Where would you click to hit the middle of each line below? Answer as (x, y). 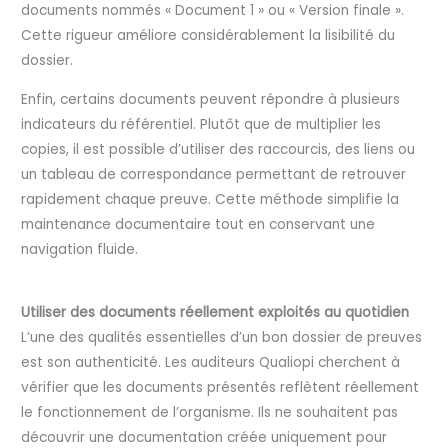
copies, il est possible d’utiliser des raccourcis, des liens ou (218, 149)
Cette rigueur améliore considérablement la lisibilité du (208, 35)
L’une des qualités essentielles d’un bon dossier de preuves (222, 338)
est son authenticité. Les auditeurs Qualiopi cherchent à (211, 363)
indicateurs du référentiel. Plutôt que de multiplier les (201, 124)
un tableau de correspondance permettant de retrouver (214, 174)
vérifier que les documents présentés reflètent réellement (220, 388)
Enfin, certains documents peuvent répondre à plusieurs (211, 99)
